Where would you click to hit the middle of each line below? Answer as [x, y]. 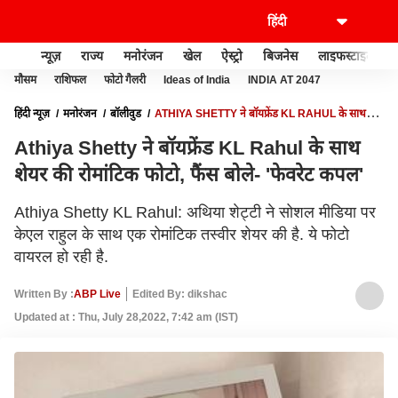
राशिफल [70, 80]
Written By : [44, 294]
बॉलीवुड [126, 114]
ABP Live [97, 294]
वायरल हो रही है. [61, 257]
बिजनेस [280, 56]
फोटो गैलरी [125, 80]
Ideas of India [197, 80]
